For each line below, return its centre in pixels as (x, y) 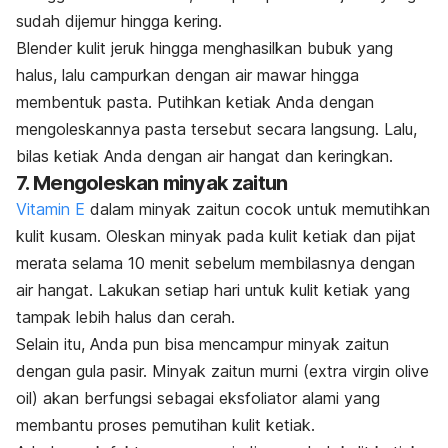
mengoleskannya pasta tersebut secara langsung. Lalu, (216, 129)
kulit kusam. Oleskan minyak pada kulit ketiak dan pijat (216, 236)
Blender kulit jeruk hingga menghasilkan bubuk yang (204, 48)
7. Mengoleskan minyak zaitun (152, 183)
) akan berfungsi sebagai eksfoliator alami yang (206, 398)
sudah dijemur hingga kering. (119, 21)
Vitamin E (50, 209)
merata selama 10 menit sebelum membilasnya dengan (215, 263)
